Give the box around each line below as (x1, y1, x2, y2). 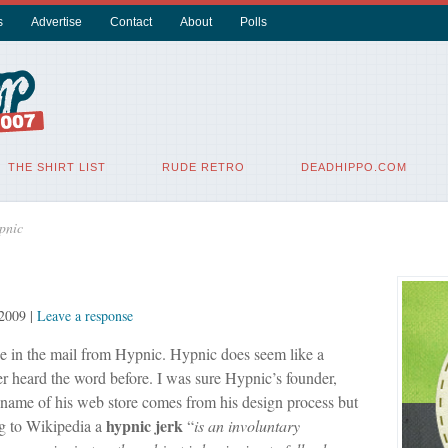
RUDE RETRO (161, 161, 245, 173)
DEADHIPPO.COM (300, 161, 407, 173)
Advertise (30, 15, 82, 29)
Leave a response (36, 306, 133, 325)
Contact (109, 15, 152, 29)
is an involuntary (193, 415, 300, 436)
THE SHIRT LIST (7, 161, 106, 173)
